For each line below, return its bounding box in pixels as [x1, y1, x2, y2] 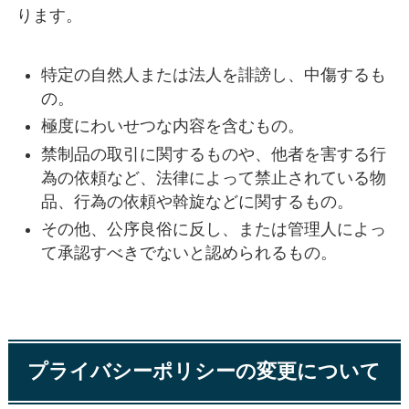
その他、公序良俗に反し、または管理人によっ [40, 220, 386, 239]
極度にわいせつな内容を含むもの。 [40, 117, 304, 136]
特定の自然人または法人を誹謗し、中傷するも [40, 65, 386, 84]
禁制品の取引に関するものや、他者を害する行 [40, 144, 386, 163]
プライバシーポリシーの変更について [27, 361, 382, 383]
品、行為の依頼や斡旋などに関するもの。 [40, 192, 353, 211]
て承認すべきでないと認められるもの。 [40, 244, 337, 263]
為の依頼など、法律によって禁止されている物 [40, 168, 386, 187]
